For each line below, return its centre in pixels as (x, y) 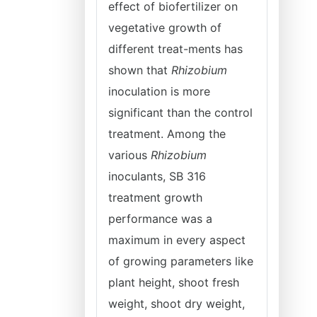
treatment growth (155, 197)
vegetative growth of (165, 28)
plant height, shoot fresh (174, 282)
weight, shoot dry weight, (177, 304)
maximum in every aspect (177, 240)
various (129, 155)
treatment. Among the (167, 134)
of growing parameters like (181, 261)
